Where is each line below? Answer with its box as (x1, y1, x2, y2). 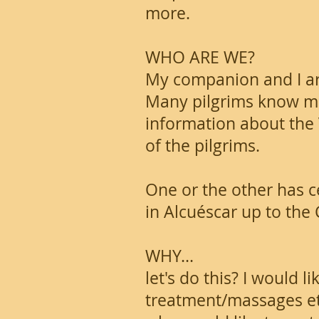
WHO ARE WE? (145, 46, 255, 68)
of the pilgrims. (145, 135, 260, 157)
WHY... (145, 245, 194, 267)
